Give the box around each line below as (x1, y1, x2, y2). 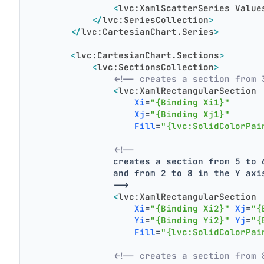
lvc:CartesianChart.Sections (76, 49, 220, 61)
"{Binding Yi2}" (150, 214, 230, 226)
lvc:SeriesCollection (103, 14, 209, 25)
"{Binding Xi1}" (150, 96, 230, 108)
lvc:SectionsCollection (97, 61, 214, 72)
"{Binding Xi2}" (150, 202, 230, 214)
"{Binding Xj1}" (150, 108, 230, 120)
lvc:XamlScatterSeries (118, 2, 230, 14)
